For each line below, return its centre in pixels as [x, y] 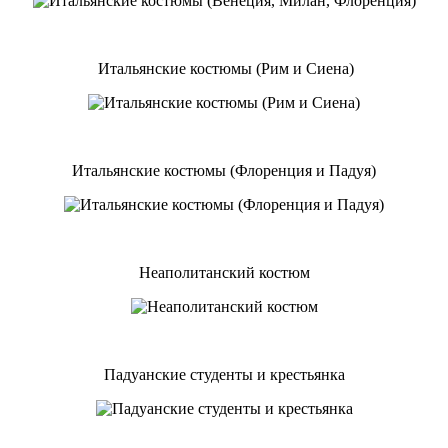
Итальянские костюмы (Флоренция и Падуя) [224, 170]
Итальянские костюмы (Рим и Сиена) [224, 68]
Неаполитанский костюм [224, 272]
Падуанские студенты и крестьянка [224, 374]
